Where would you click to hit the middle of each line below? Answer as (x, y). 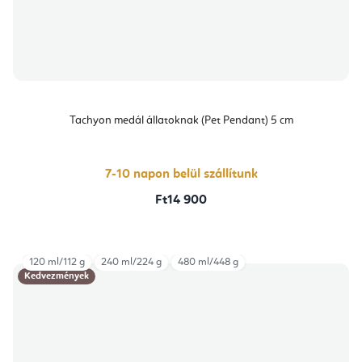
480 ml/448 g (208, 262)
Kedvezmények (57, 276)
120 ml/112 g (57, 262)
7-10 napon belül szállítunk (181, 174)
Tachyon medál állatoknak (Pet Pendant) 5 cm (181, 120)
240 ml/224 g (131, 262)
